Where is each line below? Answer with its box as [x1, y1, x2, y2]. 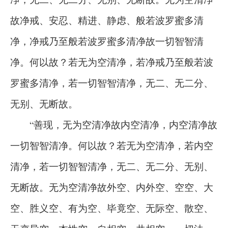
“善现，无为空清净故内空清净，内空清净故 [10, 118, 217, 131]
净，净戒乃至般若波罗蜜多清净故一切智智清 [10, 35, 204, 47]
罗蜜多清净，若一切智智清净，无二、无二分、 [10, 76, 213, 89]
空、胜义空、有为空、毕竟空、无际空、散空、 [10, 202, 213, 214]
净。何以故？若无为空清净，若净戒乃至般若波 [10, 55, 213, 68]
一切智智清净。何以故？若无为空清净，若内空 [10, 139, 213, 152]
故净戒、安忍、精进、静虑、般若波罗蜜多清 [10, 14, 204, 26]
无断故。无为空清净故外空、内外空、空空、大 [10, 181, 213, 193]
